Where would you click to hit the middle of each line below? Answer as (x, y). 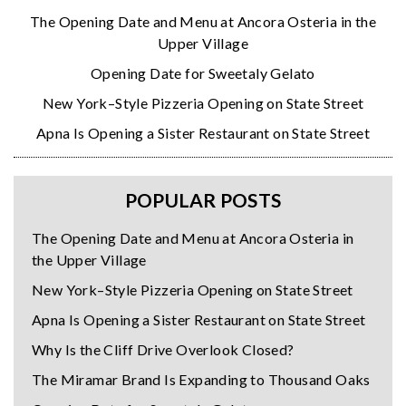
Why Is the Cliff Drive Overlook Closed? (163, 350)
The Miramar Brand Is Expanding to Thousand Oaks (201, 380)
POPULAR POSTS (203, 200)
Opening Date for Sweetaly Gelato (203, 73)
